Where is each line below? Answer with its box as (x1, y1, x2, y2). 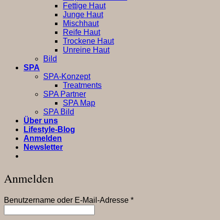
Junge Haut (63, 10, 103, 19)
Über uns (24, 116, 58, 125)
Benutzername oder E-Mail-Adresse (4, 196, 131, 205)
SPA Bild (43, 108, 74, 116)
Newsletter (24, 143, 63, 152)
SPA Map (63, 99, 95, 108)
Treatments (63, 81, 102, 90)
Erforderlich (133, 195, 173, 204)
